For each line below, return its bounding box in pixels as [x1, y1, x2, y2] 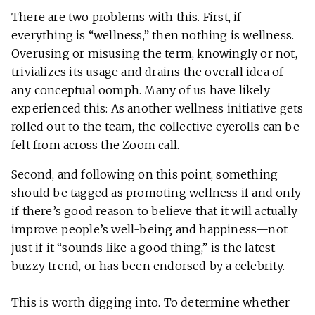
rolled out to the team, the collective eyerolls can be [11, 120, 300, 134]
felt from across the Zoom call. [11, 138, 183, 153]
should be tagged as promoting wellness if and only [11, 186, 302, 200]
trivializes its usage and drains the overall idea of [11, 65, 284, 79]
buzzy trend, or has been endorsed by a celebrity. [11, 259, 285, 274]
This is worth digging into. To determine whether [11, 295, 290, 310]
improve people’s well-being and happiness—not [11, 222, 288, 237]
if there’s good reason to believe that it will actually [11, 204, 298, 219]
